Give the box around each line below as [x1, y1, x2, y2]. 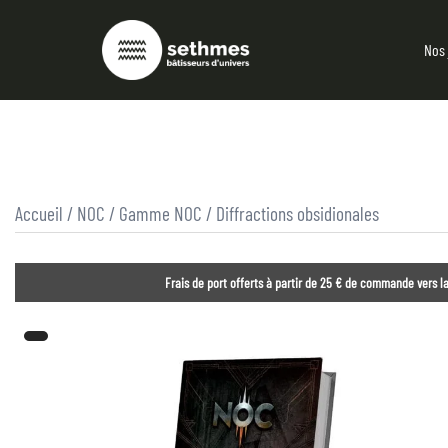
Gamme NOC [119, 202, 202, 225]
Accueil [15, 202, 63, 225]
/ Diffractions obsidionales [202, 202, 379, 225]
